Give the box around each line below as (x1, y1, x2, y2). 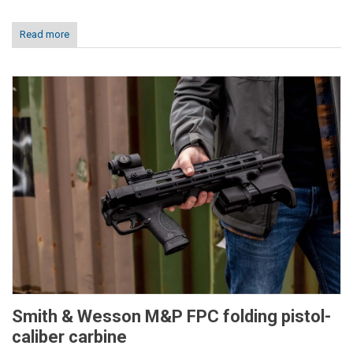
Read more (20, 28, 69, 40)
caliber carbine (12, 327, 127, 347)
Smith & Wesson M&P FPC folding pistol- (12, 307, 331, 327)
